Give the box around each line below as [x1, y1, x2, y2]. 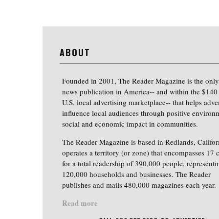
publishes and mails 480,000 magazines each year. [62, 180, 216, 190]
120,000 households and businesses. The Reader [62, 169, 211, 179]
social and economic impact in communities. [62, 119, 198, 129]
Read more [62, 197, 98, 209]
